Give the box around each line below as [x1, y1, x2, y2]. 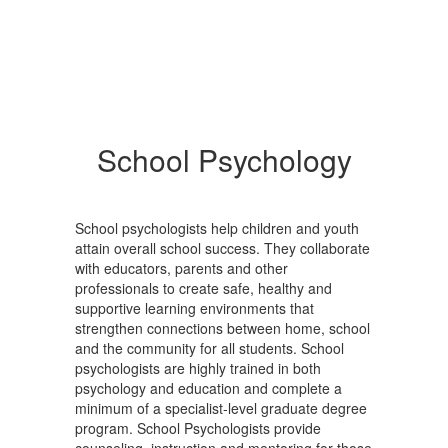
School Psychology [96, 138, 352, 181]
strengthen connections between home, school [75, 318, 370, 338]
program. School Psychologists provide [75, 418, 321, 438]
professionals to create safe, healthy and [75, 278, 332, 298]
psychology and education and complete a [75, 378, 342, 398]
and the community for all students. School [75, 338, 344, 358]
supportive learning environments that [75, 298, 314, 318]
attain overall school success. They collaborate [75, 238, 370, 258]
